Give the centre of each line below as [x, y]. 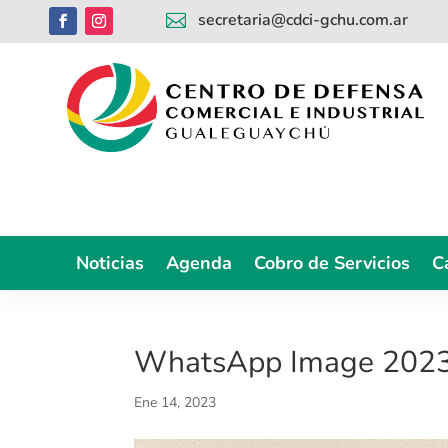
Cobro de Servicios [332, 262]
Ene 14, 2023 [175, 402]
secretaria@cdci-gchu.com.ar [303, 20]
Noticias [110, 262]
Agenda [199, 262]
